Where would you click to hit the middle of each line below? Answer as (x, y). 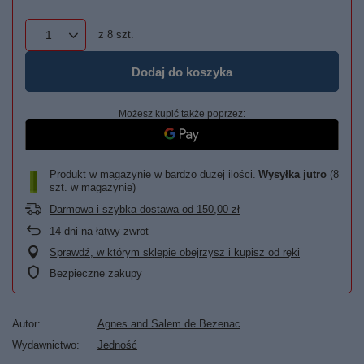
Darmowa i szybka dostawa (114, 209)
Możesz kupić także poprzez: (182, 114)
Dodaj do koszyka (182, 71)
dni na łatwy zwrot (105, 231)
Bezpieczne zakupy (96, 273)
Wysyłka (281, 174)
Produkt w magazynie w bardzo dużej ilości (151, 174)
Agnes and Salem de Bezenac (169, 324)
